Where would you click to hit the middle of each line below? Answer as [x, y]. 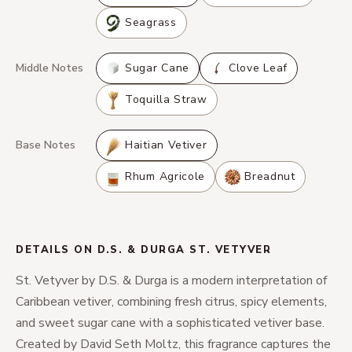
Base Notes [46, 145]
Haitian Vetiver [166, 145]
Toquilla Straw [166, 99]
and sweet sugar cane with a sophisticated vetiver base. [170, 323]
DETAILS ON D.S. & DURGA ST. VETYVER [144, 250]
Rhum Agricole [165, 176]
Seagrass [151, 22]
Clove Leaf [258, 68]
